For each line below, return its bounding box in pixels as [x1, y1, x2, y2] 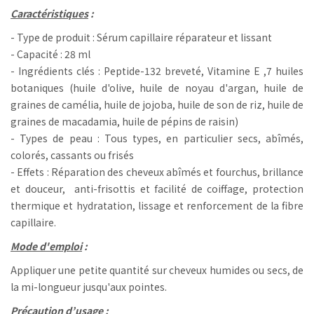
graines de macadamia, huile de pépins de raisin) [11, 114, 238, 128]
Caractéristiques [11, 6, 88, 20]
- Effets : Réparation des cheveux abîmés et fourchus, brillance [11, 164, 303, 179]
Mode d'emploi [11, 238, 82, 253]
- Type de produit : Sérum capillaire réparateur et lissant [11, 29, 272, 44]
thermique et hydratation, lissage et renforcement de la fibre [11, 198, 303, 212]
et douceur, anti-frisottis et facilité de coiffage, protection [11, 181, 303, 196]
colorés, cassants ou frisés [11, 147, 134, 162]
